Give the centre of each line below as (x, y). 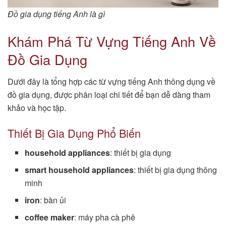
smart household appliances (79, 169)
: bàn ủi (53, 200)
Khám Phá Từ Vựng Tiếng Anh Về (112, 41)
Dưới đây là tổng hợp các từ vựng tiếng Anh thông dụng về (111, 82)
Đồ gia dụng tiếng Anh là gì (56, 14)
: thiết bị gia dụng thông (176, 169)
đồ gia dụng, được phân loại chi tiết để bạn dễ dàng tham (109, 95)
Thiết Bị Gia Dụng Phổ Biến (74, 133)
